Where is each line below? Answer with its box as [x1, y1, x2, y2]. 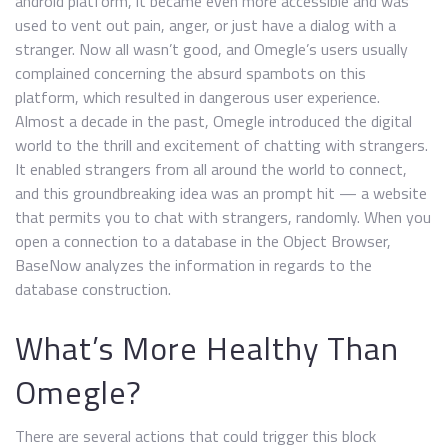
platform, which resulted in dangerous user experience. [15, 85, 380, 109]
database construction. [15, 277, 171, 301]
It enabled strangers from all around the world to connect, [15, 157, 407, 181]
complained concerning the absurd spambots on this [15, 61, 366, 85]
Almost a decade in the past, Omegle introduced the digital [15, 109, 412, 133]
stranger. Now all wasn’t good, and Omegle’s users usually [15, 37, 408, 61]
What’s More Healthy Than [15, 324, 399, 372]
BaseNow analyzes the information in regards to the [15, 253, 372, 277]
